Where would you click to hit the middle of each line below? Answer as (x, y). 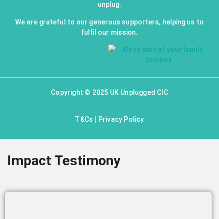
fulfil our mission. (109, 32)
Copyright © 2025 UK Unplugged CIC (109, 92)
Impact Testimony (64, 161)
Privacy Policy (121, 120)
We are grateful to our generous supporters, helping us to (109, 22)
